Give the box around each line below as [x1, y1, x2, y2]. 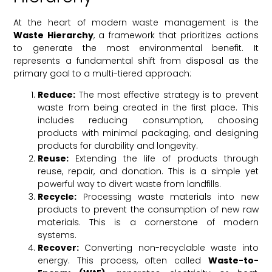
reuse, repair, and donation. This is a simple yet [38, 165, 259, 177]
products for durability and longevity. [38, 140, 199, 152]
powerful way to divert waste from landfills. [38, 178, 222, 190]
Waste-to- [208, 254, 259, 267]
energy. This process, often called [38, 254, 208, 267]
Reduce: [38, 89, 76, 101]
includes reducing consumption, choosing [38, 114, 259, 126]
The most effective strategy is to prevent [75, 89, 259, 101]
